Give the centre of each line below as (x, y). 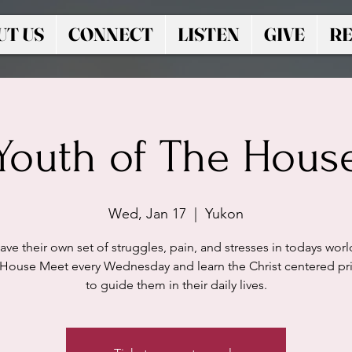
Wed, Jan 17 (147, 214)
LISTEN (209, 35)
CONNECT (111, 35)
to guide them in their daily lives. (176, 285)
